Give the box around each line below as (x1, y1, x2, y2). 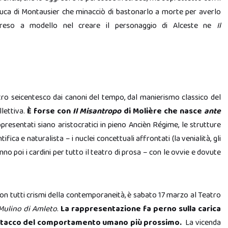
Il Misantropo (71, 105, 124, 118)
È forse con (27, 105, 71, 118)
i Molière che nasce (128, 105, 205, 118)
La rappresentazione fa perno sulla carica (60, 203, 221, 215)
